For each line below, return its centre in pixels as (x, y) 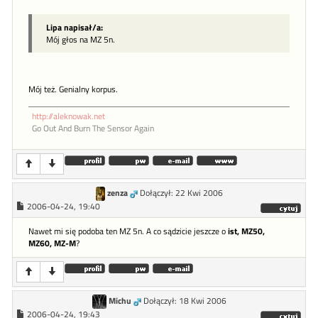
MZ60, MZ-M (52, 244)
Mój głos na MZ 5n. (81, 40)
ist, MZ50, (246, 232)
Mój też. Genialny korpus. (73, 90)
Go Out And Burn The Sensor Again (93, 129)
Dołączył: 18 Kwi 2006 (185, 301)
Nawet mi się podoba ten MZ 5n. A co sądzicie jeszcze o (128, 232)
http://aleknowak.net (68, 117)
